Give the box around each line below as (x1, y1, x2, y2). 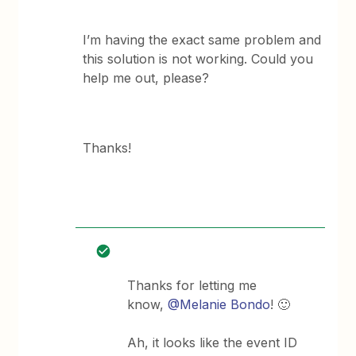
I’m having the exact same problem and (83, 31, 322, 48)
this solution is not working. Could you (83, 50, 314, 67)
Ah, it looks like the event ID (127, 334, 298, 350)
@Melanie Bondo (168, 296, 271, 312)
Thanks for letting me (127, 277, 257, 293)
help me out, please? (83, 69, 210, 86)
